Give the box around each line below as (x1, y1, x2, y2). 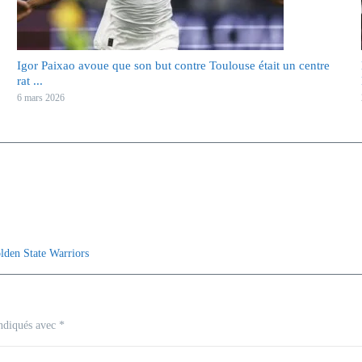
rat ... (16, 74, 43, 87)
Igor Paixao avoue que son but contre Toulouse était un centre (16, 59, 330, 72)
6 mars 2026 (16, 92, 65, 103)
